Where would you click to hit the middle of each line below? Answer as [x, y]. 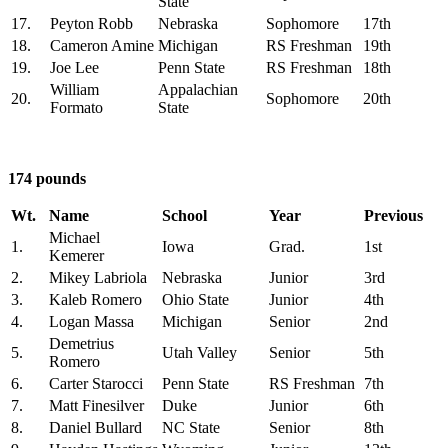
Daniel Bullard [95, 427]
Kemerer [76, 255]
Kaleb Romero [95, 299]
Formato [76, 107]
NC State [191, 427]
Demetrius [81, 343]
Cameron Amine [102, 45]
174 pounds [47, 178]
